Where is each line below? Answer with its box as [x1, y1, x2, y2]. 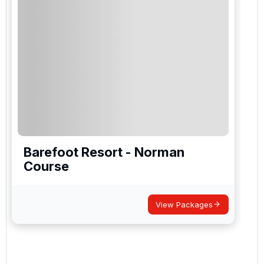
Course [24, 158, 69, 174]
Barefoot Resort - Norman [24, 144, 184, 160]
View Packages [156, 199, 213, 209]
